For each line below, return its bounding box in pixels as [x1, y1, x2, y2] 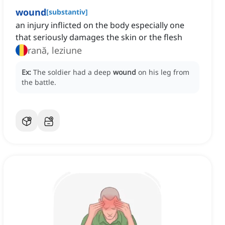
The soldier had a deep [33, 67, 113, 77]
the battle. [22, 77, 56, 87]
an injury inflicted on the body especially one [16, 20, 184, 31]
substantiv [49, 7, 85, 17]
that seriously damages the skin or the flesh [16, 32, 182, 43]
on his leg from [138, 67, 189, 77]
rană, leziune [28, 44, 82, 57]
